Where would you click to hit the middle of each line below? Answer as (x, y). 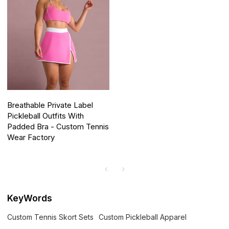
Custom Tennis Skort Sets (51, 217)
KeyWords (30, 198)
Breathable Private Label (50, 105)
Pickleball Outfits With (46, 116)
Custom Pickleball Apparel (143, 217)
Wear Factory (31, 137)
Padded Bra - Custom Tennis (58, 127)
